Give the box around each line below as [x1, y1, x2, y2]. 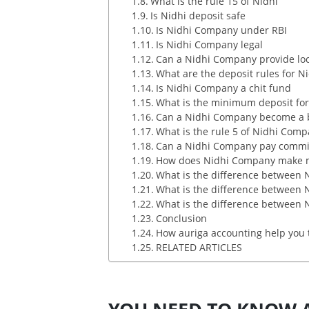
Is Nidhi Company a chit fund [155, 81, 291, 94]
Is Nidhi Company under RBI [155, 23, 287, 37]
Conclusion [155, 212, 207, 225]
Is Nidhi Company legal [155, 38, 263, 51]
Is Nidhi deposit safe [150, 9, 246, 22]
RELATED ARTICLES [155, 241, 242, 254]
